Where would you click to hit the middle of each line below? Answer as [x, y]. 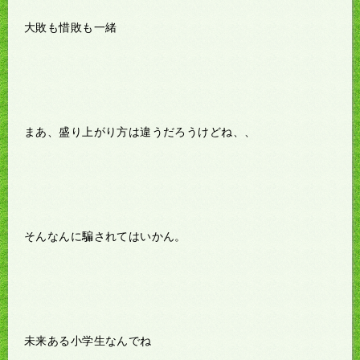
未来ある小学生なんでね [88, 340]
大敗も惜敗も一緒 [71, 27]
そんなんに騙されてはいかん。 [105, 236]
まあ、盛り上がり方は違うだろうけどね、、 [140, 131]
